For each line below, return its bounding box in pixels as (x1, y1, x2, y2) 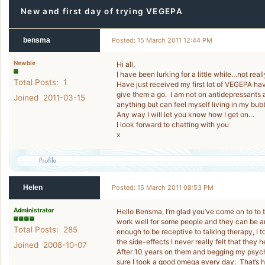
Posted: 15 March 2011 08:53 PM (112, 183, 214, 192)
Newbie (14, 59, 35, 66)
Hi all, (117, 60, 135, 69)
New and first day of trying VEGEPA (21, 7, 183, 16)
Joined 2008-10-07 (14, 240, 87, 250)
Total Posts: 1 (14, 77, 67, 87)
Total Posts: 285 (14, 225, 77, 234)
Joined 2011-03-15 (14, 93, 85, 102)
